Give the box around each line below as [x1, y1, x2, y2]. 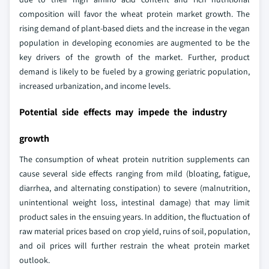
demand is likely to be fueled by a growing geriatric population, [19, 65, 250, 77]
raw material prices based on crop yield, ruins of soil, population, [19, 225, 250, 237]
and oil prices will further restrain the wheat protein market [19, 240, 250, 251]
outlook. [19, 254, 52, 265]
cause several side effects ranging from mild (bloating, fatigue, [19, 168, 250, 179]
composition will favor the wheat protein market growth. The [19, 8, 250, 19]
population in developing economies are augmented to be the [19, 37, 250, 48]
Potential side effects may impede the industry [19, 105, 227, 118]
